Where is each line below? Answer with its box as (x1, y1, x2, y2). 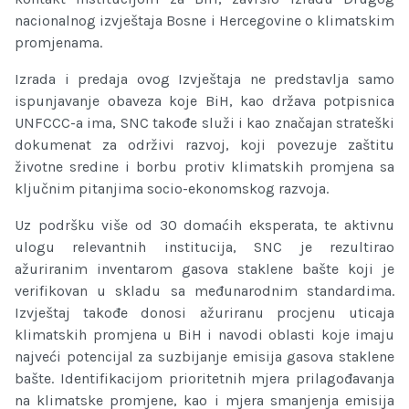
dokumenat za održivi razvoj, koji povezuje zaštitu (15, 136, 394, 154)
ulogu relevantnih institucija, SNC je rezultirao (15, 238, 394, 257)
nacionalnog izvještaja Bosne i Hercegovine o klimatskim (15, 12, 394, 30)
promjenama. (15, 34, 102, 52)
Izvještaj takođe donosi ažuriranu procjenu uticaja (15, 304, 394, 322)
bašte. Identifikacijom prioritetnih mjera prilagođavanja (15, 370, 394, 388)
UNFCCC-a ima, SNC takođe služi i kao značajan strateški (15, 114, 394, 132)
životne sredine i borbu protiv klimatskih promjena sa (15, 158, 394, 176)
